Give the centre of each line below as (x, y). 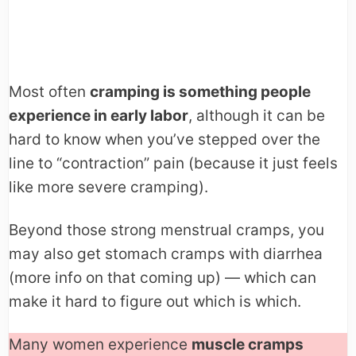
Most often (49, 92)
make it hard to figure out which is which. (155, 302)
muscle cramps (248, 345)
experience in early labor (99, 116)
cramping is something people (200, 92)
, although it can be (257, 116)
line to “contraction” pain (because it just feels (173, 164)
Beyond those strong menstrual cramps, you (166, 230)
